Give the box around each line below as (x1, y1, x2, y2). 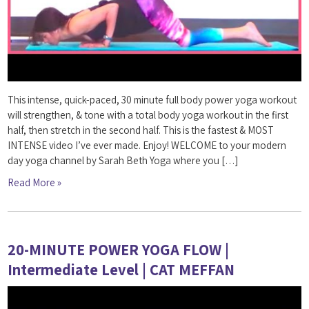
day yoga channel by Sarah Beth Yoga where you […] (8, 154, 239, 168)
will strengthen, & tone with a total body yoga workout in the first (8, 108, 289, 122)
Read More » (8, 176, 62, 190)
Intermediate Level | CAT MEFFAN (8, 259, 235, 280)
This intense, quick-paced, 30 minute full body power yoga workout (8, 93, 297, 107)
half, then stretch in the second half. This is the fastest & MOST (8, 123, 275, 137)
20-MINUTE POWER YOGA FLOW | (8, 239, 230, 260)
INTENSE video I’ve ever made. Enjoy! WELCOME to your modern (8, 139, 287, 152)
